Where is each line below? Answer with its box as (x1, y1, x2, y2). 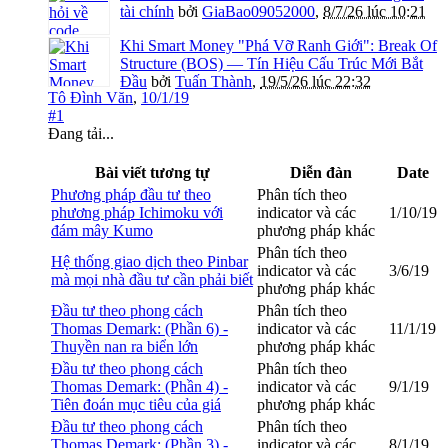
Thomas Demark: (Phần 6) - (51, 320, 228, 338)
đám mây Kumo (51, 222, 153, 240)
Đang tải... (48, 125, 114, 143)
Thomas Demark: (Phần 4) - (51, 378, 228, 396)
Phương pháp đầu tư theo (51, 186, 211, 204)
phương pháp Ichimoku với (51, 204, 223, 222)
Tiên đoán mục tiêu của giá (51, 396, 221, 414)
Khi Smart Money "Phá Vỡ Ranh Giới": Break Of (120, 37, 437, 55)
